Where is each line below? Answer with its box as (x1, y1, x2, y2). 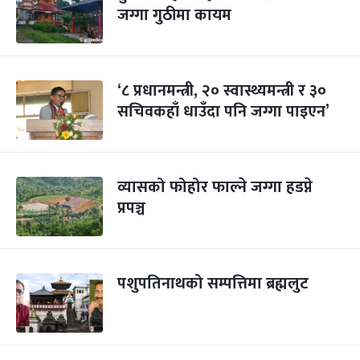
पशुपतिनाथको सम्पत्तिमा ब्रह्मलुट (117, 270, 309, 297)
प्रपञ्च (117, 194, 145, 222)
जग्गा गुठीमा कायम (117, 2, 231, 29)
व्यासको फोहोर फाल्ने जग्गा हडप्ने (117, 174, 313, 201)
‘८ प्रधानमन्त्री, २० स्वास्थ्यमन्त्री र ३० (117, 77, 326, 104)
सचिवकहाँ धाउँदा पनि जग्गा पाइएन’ (117, 98, 329, 125)
